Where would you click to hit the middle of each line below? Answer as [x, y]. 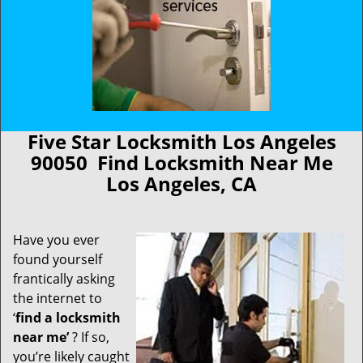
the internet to [58, 298]
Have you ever [56, 240]
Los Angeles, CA [181, 184]
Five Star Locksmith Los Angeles [181, 141]
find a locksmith [68, 318]
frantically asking [64, 279]
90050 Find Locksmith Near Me [181, 162]
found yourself [58, 259]
